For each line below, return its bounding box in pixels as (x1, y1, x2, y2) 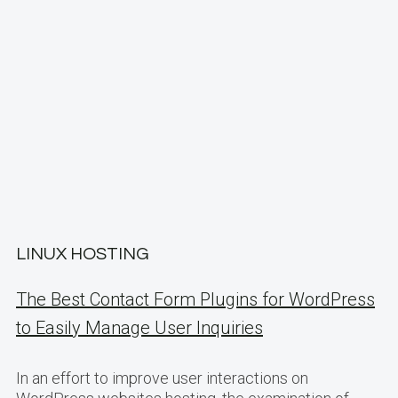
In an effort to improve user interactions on (16, 369, 308, 387)
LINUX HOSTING (16, 245, 149, 263)
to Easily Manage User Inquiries (16, 317, 263, 338)
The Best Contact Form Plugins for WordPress (16, 289, 375, 310)
